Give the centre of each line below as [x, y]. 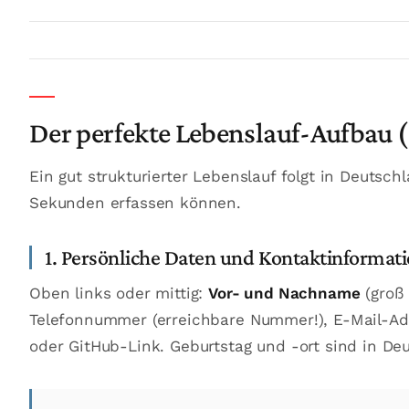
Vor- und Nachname [284, 293]
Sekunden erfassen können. [135, 203]
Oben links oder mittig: [119, 293]
